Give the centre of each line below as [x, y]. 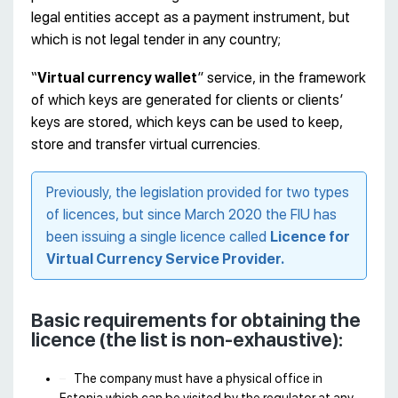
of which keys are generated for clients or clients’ [187, 100]
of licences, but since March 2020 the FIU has [191, 215]
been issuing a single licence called [158, 237]
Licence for [310, 237]
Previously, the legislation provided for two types [198, 193]
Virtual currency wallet [117, 78]
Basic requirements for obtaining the [196, 321]
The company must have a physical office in [198, 379]
